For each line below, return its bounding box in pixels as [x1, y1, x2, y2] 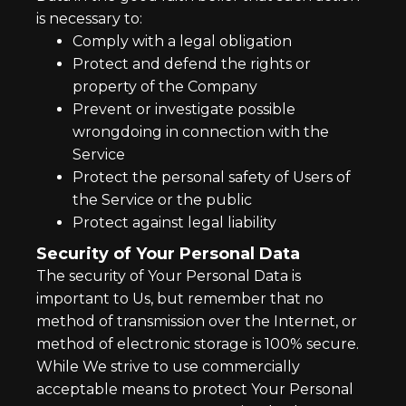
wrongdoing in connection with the [72, 123, 329, 140]
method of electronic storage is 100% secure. [36, 335, 359, 353]
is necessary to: [36, 10, 142, 27]
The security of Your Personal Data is [36, 267, 301, 285]
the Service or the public [72, 191, 252, 208]
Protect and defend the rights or [72, 55, 311, 72]
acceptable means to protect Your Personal [36, 381, 353, 398]
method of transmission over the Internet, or [36, 313, 357, 330]
